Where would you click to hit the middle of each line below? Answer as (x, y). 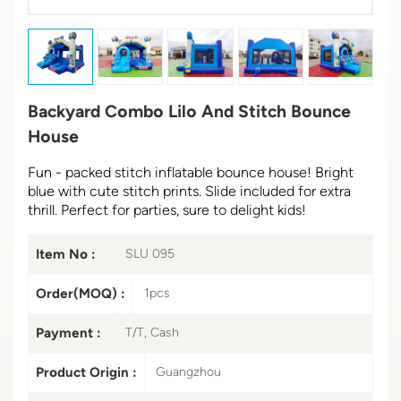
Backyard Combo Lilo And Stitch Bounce (189, 111)
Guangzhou (188, 371)
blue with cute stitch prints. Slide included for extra (189, 191)
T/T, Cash (152, 332)
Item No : (66, 254)
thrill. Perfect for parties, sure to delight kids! (167, 209)
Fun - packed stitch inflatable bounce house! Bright (191, 172)
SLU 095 (150, 253)
